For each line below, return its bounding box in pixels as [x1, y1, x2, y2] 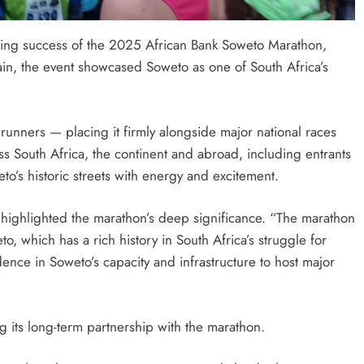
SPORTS [110, 79, 148, 95]
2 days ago [123, 167, 177, 183]
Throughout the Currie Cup [109, 138, 291, 161]
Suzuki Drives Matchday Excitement [109, 116, 346, 139]
